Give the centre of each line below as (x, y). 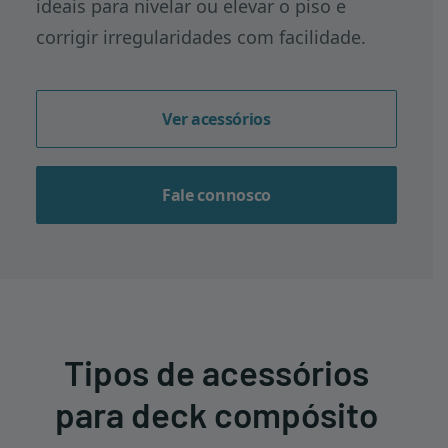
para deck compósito (216, 414)
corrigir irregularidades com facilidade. (201, 37)
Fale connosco (216, 195)
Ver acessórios (216, 119)
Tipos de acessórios (216, 372)
